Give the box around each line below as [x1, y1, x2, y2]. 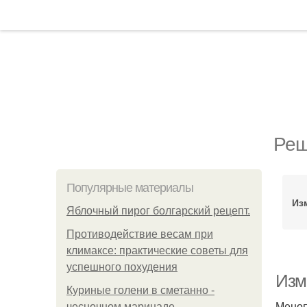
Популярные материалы [66, 181, 193, 195]
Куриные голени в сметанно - [66, 284, 214, 296]
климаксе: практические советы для [66, 245, 248, 256]
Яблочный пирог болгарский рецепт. [66, 205, 250, 217]
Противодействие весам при [66, 228, 213, 240]
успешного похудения [66, 261, 177, 273]
